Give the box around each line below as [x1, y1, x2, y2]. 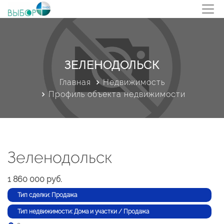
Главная [59, 77, 91, 87]
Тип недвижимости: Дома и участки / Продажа [17, 208, 149, 215]
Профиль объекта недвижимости [48, 89, 185, 99]
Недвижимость [102, 77, 165, 87]
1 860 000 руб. [7, 174, 62, 184]
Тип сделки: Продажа [17, 191, 77, 198]
